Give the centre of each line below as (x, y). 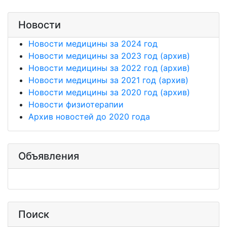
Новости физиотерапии (76, 104)
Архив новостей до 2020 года (89, 117)
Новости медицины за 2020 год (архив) (109, 92)
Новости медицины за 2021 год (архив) (108, 80)
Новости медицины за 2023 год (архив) (109, 56)
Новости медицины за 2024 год (93, 44)
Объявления (49, 156)
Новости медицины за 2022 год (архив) (109, 68)
